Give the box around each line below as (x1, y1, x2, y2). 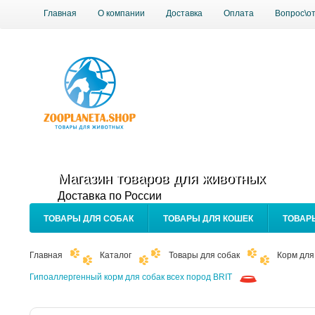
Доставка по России (58, 190, 162, 202)
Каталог (100, 250, 131, 260)
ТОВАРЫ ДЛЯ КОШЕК (163, 214, 253, 224)
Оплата (224, 8, 254, 18)
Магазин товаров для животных (58, 171, 265, 186)
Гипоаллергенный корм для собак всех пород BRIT (30, 272, 232, 282)
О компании (98, 8, 145, 18)
